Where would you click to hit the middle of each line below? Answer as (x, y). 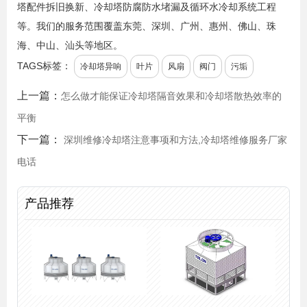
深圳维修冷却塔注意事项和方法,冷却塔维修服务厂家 (175, 139)
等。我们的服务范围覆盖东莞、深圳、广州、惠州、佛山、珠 (147, 26)
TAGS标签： (44, 65)
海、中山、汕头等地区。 (70, 45)
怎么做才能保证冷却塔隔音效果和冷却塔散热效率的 (171, 96)
